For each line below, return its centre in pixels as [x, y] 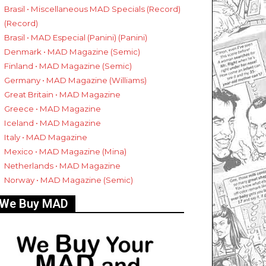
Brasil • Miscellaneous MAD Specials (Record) [92, 9]
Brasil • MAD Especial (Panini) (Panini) [76, 38]
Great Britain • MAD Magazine [62, 95]
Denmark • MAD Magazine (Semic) [72, 52]
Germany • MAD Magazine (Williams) [75, 80]
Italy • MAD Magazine [46, 137]
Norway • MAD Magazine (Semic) [69, 180]
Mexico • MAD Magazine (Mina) [65, 152]
